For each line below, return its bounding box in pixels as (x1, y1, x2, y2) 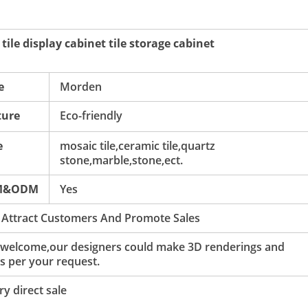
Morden (60, 79, 102, 94)
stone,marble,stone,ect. (60, 153, 183, 168)
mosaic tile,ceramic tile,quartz (60, 138, 215, 153)
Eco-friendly (60, 108, 122, 123)
